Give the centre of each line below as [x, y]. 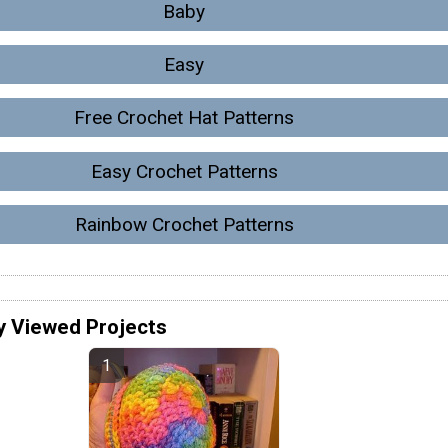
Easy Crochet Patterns [184, 171]
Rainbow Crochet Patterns [184, 225]
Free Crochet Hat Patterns [184, 118]
